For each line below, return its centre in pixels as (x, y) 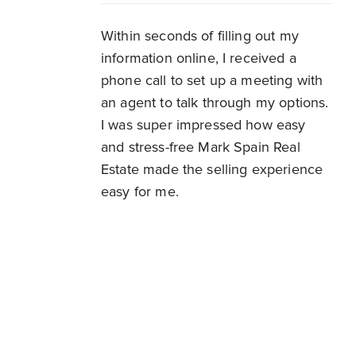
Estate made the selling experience (212, 170)
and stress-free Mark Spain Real (201, 147)
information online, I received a (199, 58)
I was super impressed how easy (203, 125)
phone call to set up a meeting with (212, 81)
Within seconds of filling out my (200, 36)
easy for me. (140, 192)
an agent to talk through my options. (215, 103)
